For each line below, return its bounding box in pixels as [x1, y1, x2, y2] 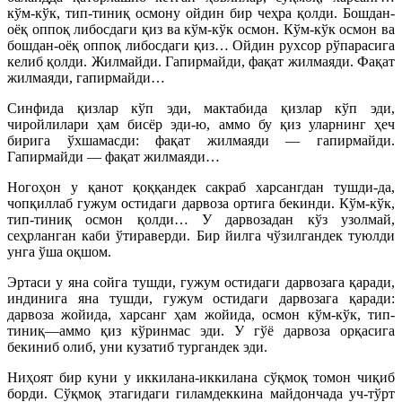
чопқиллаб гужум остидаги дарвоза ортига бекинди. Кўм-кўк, [7, 195, 395, 211]
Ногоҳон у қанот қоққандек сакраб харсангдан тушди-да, [7, 179, 395, 195]
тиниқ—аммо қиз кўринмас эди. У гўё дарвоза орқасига [7, 322, 395, 338]
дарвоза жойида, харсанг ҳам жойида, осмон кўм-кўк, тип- [7, 306, 395, 322]
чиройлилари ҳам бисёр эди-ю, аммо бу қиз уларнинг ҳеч [7, 116, 395, 132]
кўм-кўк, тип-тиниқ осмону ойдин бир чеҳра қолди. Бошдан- [7, 4, 395, 21]
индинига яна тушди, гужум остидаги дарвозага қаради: [7, 290, 395, 306]
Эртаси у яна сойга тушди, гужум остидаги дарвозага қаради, [7, 274, 395, 290]
